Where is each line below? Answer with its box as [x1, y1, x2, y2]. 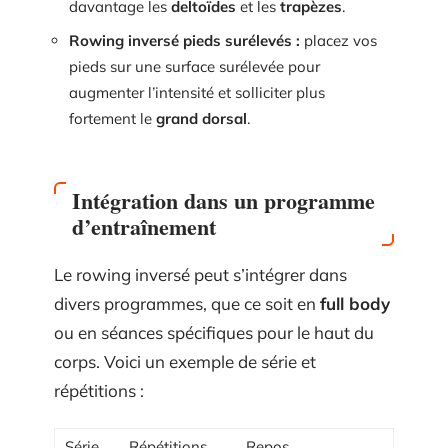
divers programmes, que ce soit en [54, 293, 320, 315]
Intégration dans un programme [72, 184, 375, 218]
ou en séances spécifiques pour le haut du [54, 322, 374, 344]
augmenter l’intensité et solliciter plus [69, 82, 325, 102]
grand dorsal [156, 108, 247, 128]
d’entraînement [72, 210, 216, 244]
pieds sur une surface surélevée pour [69, 56, 320, 76]
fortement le [69, 108, 156, 128]
